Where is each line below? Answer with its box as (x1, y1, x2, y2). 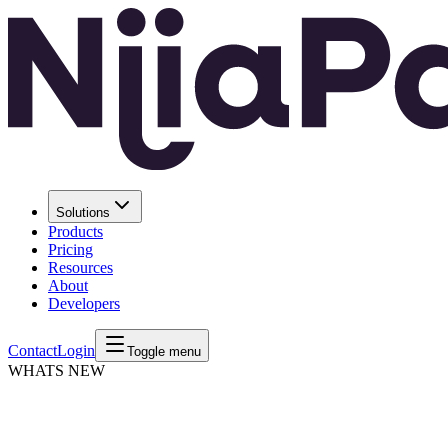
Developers (48, 294, 120, 312)
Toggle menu (127, 343, 201, 359)
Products (48, 222, 103, 240)
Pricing (48, 240, 93, 258)
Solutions (56, 204, 110, 220)
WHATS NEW (8, 361, 105, 379)
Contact (8, 341, 57, 359)
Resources (48, 258, 113, 276)
